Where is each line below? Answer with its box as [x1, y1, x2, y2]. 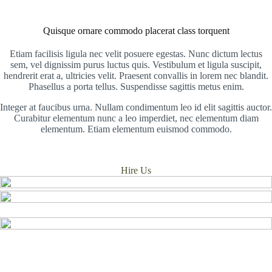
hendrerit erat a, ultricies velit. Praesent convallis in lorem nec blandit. [4, 70, 268, 81]
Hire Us [121, 165, 151, 175]
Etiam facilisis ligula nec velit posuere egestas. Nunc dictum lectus [10, 49, 262, 59]
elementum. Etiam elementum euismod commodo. [40, 124, 232, 134]
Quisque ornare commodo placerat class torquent [42, 25, 229, 36]
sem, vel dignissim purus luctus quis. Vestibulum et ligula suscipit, [10, 59, 262, 70]
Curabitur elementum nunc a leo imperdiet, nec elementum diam [13, 113, 259, 123]
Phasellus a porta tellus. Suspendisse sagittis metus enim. [28, 81, 244, 92]
